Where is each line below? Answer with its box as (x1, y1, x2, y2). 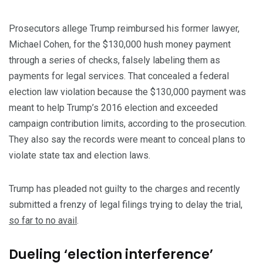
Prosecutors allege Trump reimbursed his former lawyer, (9, 23, 240, 35)
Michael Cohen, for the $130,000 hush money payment (9, 39, 231, 50)
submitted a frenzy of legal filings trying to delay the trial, (9, 199, 242, 211)
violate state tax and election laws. (9, 150, 150, 161)
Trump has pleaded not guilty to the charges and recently (9, 183, 240, 195)
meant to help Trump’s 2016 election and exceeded (9, 102, 218, 114)
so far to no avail (9, 215, 77, 227)
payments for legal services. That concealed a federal (9, 70, 229, 82)
